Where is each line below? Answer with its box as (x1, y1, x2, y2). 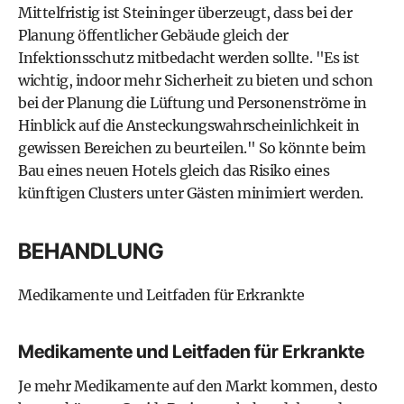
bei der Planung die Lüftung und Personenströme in (18, 94, 367, 112)
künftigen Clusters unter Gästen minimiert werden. (18, 184, 363, 202)
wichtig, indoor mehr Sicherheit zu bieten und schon (18, 71, 373, 89)
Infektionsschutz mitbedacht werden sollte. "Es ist (18, 49, 359, 67)
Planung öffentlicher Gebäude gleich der (18, 26, 289, 44)
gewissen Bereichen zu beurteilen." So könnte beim (18, 139, 366, 157)
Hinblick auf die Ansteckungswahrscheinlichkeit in (18, 116, 360, 134)
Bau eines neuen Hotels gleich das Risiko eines (18, 161, 329, 179)
